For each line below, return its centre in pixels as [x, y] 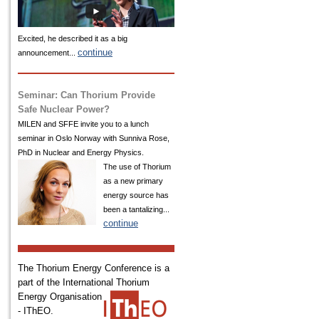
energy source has [136, 195]
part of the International [67, 282]
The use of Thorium [137, 166]
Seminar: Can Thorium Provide [87, 95]
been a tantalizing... [136, 209]
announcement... [48, 52]
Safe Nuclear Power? [64, 109]
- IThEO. [36, 310]
